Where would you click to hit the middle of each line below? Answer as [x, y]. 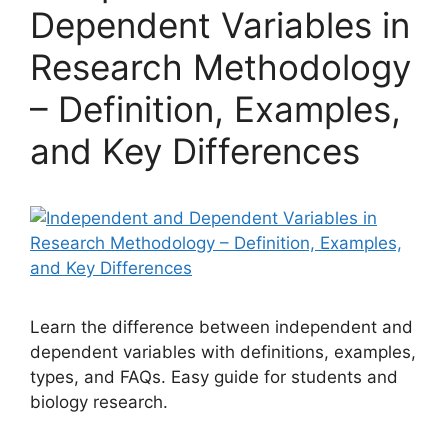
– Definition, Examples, [215, 109]
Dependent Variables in [220, 25]
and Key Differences [195, 151]
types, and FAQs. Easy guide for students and [214, 377]
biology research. [99, 402]
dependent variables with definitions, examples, [223, 352]
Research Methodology [220, 67]
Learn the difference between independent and [221, 327]
